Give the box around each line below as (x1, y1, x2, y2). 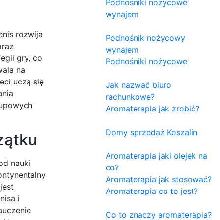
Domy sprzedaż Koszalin (106, 127, 197, 137)
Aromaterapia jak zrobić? (106, 103, 199, 113)
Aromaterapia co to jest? (106, 186, 198, 196)
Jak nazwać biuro (106, 80, 171, 90)
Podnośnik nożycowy (106, 32, 185, 43)
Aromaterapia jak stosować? (106, 174, 212, 184)
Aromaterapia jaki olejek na (106, 150, 207, 161)
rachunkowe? (106, 91, 155, 102)
